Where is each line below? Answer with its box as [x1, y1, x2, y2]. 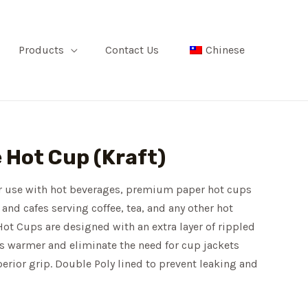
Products [19, 43, 64, 56]
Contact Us [105, 43, 159, 56]
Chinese [206, 43, 245, 56]
